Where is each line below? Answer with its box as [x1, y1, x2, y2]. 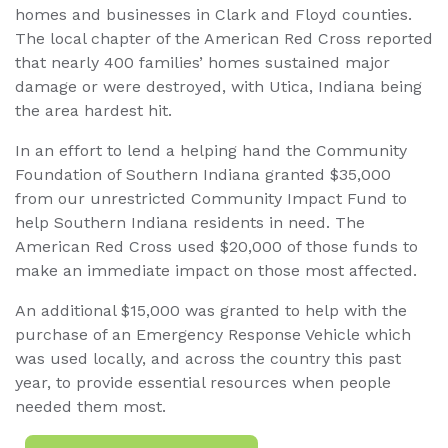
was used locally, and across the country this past [15, 349, 401, 369]
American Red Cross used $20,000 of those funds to [15, 237, 418, 257]
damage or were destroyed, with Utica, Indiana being [15, 77, 422, 97]
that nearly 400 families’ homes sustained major [15, 53, 390, 73]
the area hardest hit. [15, 101, 172, 121]
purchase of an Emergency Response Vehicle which [15, 325, 411, 345]
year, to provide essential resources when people [15, 373, 391, 393]
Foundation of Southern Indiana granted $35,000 [15, 165, 391, 185]
